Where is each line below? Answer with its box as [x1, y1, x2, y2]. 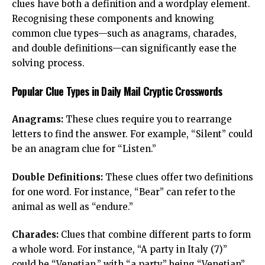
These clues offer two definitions [103, 171, 253, 183]
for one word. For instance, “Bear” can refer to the [12, 186, 235, 198]
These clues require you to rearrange [63, 114, 232, 125]
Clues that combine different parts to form [59, 229, 251, 241]
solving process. [12, 57, 85, 69]
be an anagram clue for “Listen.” [12, 143, 156, 155]
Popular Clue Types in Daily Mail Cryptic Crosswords [12, 83, 222, 99]
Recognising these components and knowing [12, 13, 214, 25]
